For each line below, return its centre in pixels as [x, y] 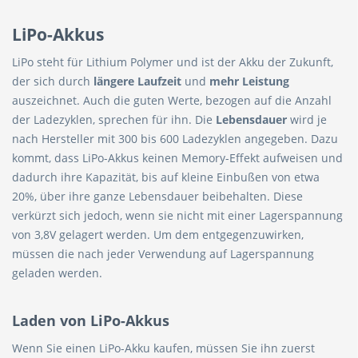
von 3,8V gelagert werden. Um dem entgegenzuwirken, [158, 235]
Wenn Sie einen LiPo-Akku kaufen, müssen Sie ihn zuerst [163, 348]
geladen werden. [57, 273]
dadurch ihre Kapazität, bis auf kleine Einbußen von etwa [166, 177]
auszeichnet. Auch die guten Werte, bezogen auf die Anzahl [172, 100]
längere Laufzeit [137, 81]
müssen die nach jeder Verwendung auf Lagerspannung [163, 254]
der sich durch [53, 81]
